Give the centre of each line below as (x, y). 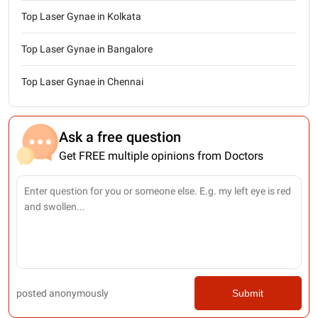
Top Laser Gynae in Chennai (82, 81)
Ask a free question (120, 137)
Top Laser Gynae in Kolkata (81, 16)
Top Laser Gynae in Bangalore (87, 49)
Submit (248, 293)
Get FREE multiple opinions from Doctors (161, 155)
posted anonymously (62, 293)
